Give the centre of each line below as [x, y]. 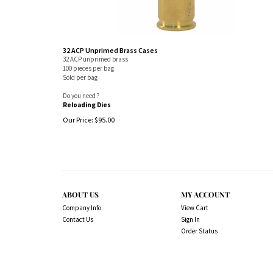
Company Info [82, 208]
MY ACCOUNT [205, 194]
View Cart [195, 208]
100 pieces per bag [88, 68]
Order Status [199, 231]
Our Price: [78, 119]
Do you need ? [81, 96]
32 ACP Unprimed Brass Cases [110, 50]
